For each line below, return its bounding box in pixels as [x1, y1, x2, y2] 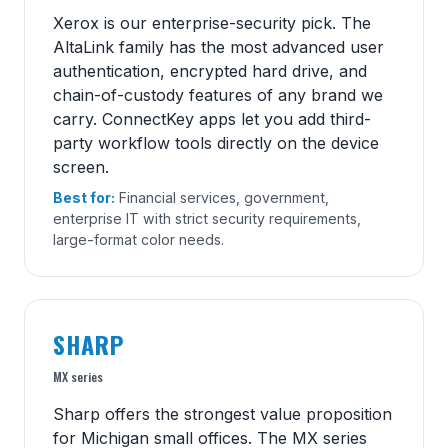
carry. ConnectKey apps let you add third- [53, 108, 371, 129]
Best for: [53, 188, 115, 206]
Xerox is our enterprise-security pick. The [53, 12, 371, 33]
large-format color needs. [53, 230, 224, 248]
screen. [53, 156, 109, 177]
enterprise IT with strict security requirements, [53, 209, 361, 227]
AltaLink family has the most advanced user [53, 36, 384, 57]
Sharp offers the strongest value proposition [53, 403, 392, 424]
